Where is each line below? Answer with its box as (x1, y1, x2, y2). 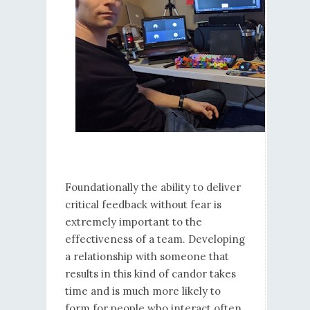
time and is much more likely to (64, 284, 221, 298)
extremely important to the (64, 215, 202, 229)
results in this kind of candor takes (64, 267, 236, 281)
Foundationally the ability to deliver (64, 181, 241, 194)
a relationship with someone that (64, 250, 229, 264)
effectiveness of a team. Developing (64, 232, 245, 246)
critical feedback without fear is (64, 198, 221, 212)
